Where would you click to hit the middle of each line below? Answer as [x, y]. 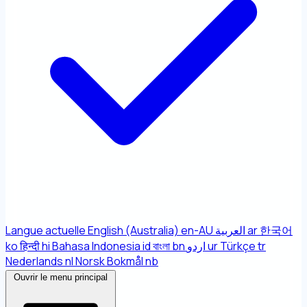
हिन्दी [30, 246]
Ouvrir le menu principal [61, 277]
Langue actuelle [46, 230]
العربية [230, 230]
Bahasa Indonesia [96, 246]
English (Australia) [133, 230]
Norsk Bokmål [109, 261]
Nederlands [34, 261]
